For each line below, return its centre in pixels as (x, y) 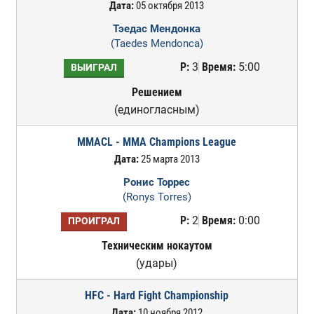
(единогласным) (157, 110)
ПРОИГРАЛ (94, 221)
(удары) (157, 263)
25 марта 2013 (169, 159)
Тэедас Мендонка (157, 29)
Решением (157, 92)
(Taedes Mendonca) (157, 43)
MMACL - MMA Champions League (157, 142)
